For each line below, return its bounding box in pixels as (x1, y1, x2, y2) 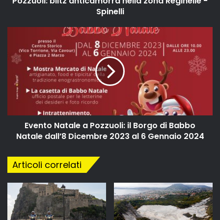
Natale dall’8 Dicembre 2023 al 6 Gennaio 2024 (16, 130, 204, 142)
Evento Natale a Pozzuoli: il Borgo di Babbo (25, 119, 195, 131)
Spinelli (96, 5, 124, 17)
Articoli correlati (12, 158, 82, 171)
